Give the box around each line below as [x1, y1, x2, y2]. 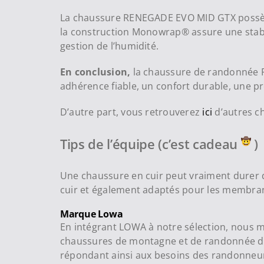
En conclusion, [60, 65, 131, 78]
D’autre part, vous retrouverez [60, 105, 203, 118]
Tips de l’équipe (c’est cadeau [60, 134, 241, 153]
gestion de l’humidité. [60, 39, 159, 52]
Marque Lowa [60, 207, 123, 221]
